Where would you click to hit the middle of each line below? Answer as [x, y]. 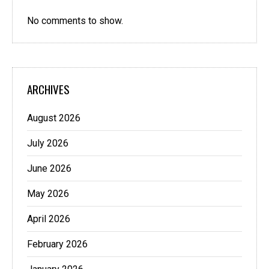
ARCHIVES [48, 89]
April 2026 [49, 219]
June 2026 [49, 169]
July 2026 [48, 144]
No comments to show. [75, 21]
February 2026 [57, 244]
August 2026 [54, 118]
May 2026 [48, 194]
